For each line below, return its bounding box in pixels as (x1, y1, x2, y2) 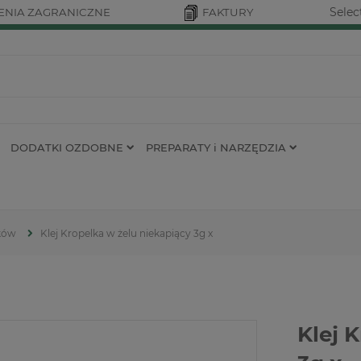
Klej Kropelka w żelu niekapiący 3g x (40, 227, 213, 240)
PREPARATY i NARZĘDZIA (146, 140, 286, 154)
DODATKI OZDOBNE (10, 140, 123, 154)
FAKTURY (202, 6, 253, 19)
